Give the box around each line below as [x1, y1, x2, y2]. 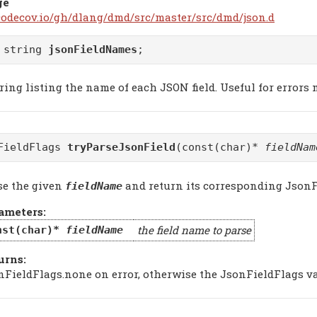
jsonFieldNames [48, 42, 137, 56]
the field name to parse [137, 223, 251, 238]
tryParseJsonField [67, 141, 175, 154]
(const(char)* [175, 141, 265, 154]
